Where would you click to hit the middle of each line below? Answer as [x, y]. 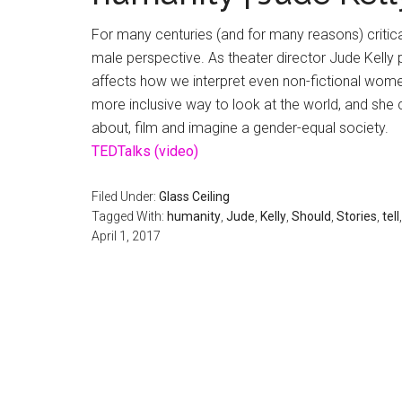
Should [311, 216]
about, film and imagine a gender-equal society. [240, 128]
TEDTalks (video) [145, 151]
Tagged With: [129, 216]
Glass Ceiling [194, 197]
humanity [194, 216]
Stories [357, 216]
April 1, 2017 [126, 236]
